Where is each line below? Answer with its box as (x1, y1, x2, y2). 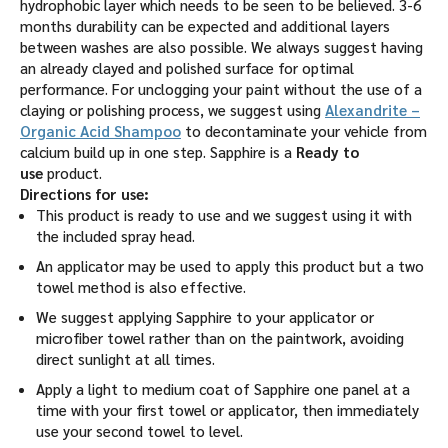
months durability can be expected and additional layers (20, 15, 390, 35)
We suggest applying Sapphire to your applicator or (36, 306, 374, 326)
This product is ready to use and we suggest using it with (36, 204, 412, 224)
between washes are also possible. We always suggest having (20, 36, 423, 56)
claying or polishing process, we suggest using (20, 99, 325, 119)
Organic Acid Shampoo (20, 120, 181, 140)
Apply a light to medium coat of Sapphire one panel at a (36, 378, 410, 398)
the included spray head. (36, 225, 195, 245)
